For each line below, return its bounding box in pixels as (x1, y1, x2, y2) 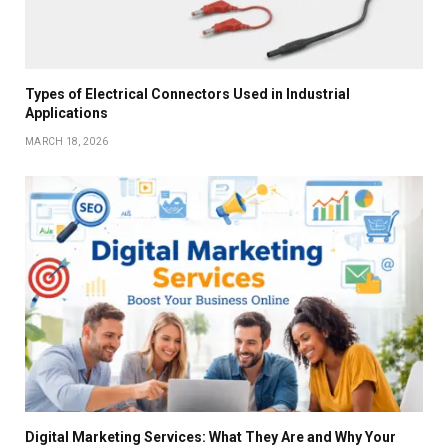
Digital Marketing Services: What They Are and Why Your (25, 429, 396, 446)
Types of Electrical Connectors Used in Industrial (25, 85, 350, 102)
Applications (25, 104, 108, 121)
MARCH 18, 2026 (25, 135, 109, 147)
